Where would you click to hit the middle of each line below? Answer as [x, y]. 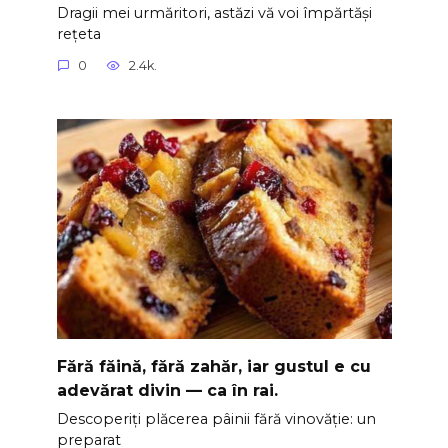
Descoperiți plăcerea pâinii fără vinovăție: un [216, 419]
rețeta [78, 33]
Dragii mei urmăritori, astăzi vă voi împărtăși [214, 12]
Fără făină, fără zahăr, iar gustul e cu [213, 367]
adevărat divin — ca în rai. [167, 391]
